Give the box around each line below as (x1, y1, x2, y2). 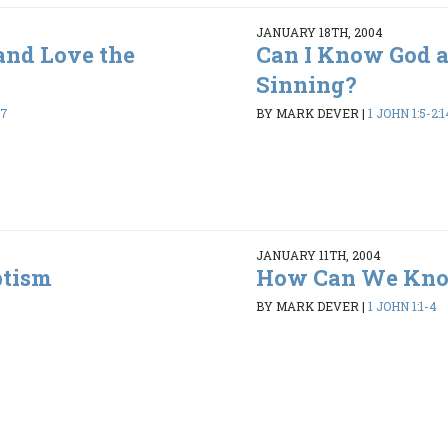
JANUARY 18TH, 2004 (255, 23, 383, 40)
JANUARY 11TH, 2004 (255, 246, 381, 263)
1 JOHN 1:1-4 (367, 298, 437, 315)
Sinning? (255, 69, 357, 99)
